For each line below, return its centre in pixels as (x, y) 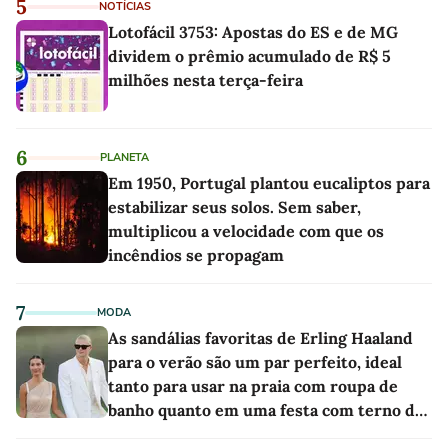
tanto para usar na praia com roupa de (253, 386)
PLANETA (124, 157)
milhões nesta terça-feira (205, 80)
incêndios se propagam (196, 255)
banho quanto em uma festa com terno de (266, 410)
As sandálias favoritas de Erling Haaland (260, 338)
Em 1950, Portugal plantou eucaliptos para (269, 183)
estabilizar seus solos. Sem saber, (234, 207)
